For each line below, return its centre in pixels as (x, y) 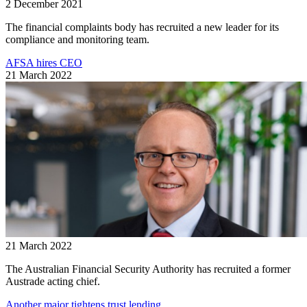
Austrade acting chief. (53, 281)
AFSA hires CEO (44, 62)
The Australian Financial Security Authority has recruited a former (148, 269)
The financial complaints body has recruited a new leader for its (142, 27)
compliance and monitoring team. (77, 39)
